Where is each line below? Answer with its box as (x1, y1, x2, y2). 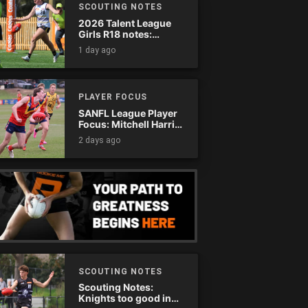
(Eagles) (78, 129, 118, 141)
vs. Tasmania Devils (78, 49, 170, 62)
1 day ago (78, 45, 115, 55)
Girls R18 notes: (78, 27, 152, 40)
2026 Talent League (78, 16, 171, 29)
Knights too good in (78, 292, 171, 305)
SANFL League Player (78, 107, 177, 119)
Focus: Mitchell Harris (78, 118, 180, 130)
